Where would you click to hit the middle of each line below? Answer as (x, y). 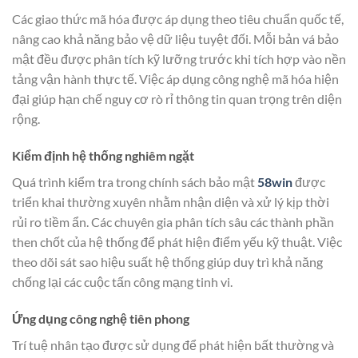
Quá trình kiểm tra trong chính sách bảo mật (133, 182)
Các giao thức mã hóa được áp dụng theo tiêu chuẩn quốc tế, (178, 19)
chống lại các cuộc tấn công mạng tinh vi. (123, 282)
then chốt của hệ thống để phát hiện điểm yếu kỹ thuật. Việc (177, 242)
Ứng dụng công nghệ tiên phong (101, 318)
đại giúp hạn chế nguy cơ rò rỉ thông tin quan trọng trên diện (177, 99)
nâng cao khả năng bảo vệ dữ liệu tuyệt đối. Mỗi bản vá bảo (175, 39)
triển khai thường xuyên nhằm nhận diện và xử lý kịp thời (171, 202)
